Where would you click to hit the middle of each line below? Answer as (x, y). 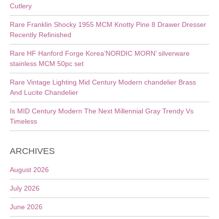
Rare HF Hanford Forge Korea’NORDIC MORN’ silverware (100, 53)
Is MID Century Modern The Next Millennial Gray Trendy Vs (102, 111)
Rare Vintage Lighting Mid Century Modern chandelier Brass (103, 82)
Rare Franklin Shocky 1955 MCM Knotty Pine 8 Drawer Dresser (108, 24)
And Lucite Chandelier (44, 92)
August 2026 (29, 170)
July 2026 (25, 188)
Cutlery (21, 6)
